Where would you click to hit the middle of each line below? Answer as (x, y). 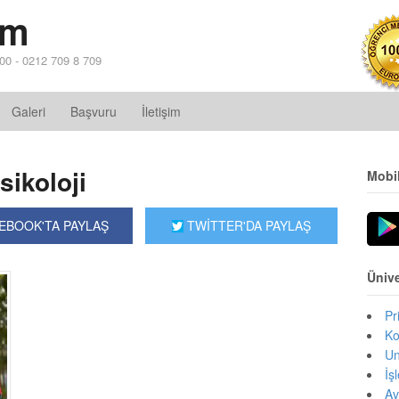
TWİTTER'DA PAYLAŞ (248, 225)
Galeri (28, 111)
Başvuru (94, 111)
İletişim (161, 111)
